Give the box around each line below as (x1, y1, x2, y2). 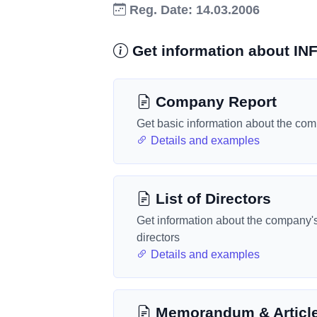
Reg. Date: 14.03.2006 (126, 3, 260, 17)
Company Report (151, 93, 277, 110)
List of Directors (151, 190, 271, 207)
